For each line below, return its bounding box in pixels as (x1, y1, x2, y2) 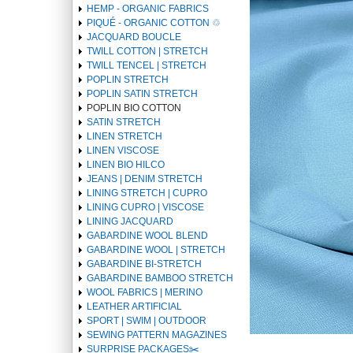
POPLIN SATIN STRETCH (87, 88, 198, 99)
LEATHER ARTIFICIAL (87, 301, 182, 312)
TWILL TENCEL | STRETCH (87, 60, 206, 71)
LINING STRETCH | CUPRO (87, 188, 207, 199)
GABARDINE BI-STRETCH (87, 258, 202, 269)
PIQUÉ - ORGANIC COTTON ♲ (87, 17, 221, 28)
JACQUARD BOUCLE (87, 32, 181, 43)
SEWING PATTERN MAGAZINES (87, 329, 227, 340)
